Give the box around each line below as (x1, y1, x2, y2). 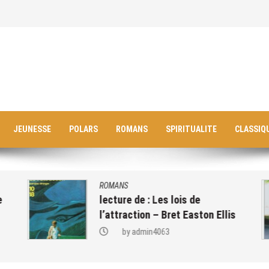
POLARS (69, 124, 98, 134)
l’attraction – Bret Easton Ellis (95, 208, 232, 221)
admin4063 (128, 226, 166, 237)
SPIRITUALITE (166, 124, 217, 134)
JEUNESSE (13, 124, 51, 134)
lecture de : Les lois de (95, 193, 196, 206)
